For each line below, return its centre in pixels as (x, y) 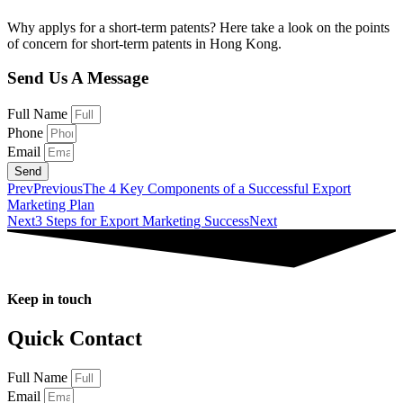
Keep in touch (49, 299)
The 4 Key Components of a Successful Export (217, 189)
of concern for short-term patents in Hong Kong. (144, 43)
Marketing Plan (51, 205)
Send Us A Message (78, 78)
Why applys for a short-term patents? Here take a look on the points (198, 27)
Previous (58, 189)
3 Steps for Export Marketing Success (142, 221)
